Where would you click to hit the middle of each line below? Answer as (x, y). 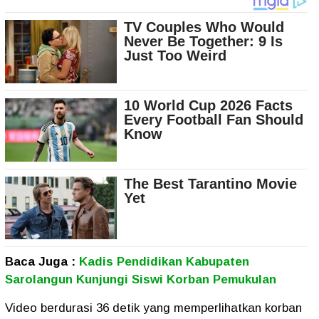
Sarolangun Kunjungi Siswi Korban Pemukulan (141, 280)
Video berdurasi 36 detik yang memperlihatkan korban (153, 308)
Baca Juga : (42, 262)
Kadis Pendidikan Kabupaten (164, 262)
